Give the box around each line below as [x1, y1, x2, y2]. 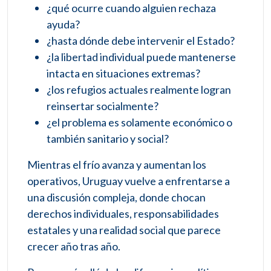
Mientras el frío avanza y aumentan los [27, 158, 206, 172]
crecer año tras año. [27, 240, 120, 253]
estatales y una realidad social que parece [27, 223, 221, 237]
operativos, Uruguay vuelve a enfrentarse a [27, 174, 230, 188]
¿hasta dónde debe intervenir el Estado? [47, 34, 235, 48]
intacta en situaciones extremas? [47, 67, 200, 80]
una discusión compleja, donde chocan [27, 191, 206, 204]
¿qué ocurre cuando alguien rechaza [47, 1, 216, 15]
